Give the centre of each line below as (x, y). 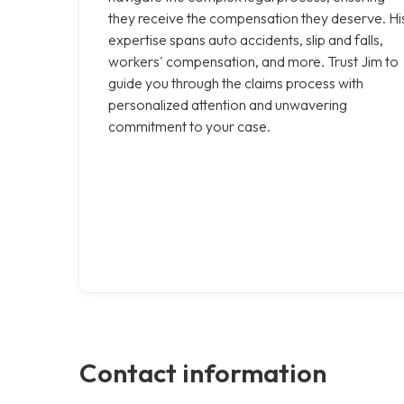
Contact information (203, 372)
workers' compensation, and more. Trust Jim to (253, 61)
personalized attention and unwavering (228, 104)
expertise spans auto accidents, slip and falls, (246, 39)
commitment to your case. (189, 126)
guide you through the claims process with (236, 83)
